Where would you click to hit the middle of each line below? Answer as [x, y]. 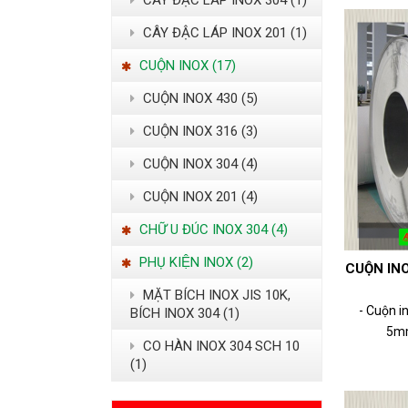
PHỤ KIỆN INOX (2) [194, 263]
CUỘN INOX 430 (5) [199, 99]
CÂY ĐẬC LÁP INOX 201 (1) [223, 33]
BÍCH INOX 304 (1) [185, 314]
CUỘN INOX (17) [186, 66]
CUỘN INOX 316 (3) [199, 132]
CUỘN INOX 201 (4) [199, 197]
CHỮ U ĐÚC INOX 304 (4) [212, 230]
